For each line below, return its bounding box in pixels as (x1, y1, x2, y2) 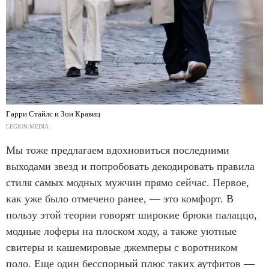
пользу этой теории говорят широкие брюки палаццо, (6, 208, 257, 221)
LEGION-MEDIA (6, 122, 49, 130)
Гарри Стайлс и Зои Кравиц (6, 109, 100, 118)
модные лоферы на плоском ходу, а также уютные (6, 225, 237, 237)
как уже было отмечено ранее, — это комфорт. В (6, 192, 234, 205)
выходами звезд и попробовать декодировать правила (6, 160, 255, 172)
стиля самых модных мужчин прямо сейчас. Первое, (6, 176, 249, 189)
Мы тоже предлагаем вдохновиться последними (6, 144, 229, 156)
